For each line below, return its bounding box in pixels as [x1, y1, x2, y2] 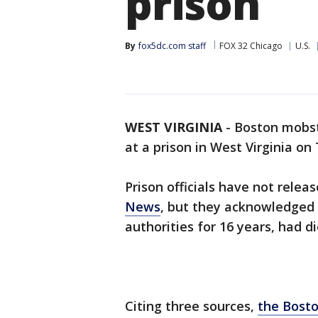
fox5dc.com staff [138, 40, 206, 52]
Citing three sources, [125, 297, 258, 314]
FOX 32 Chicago [219, 40, 283, 52]
